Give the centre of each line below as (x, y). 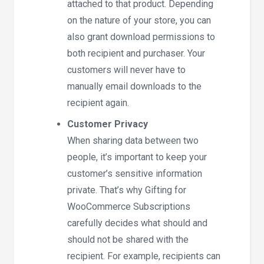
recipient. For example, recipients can (144, 256)
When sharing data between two (133, 140)
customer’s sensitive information (135, 173)
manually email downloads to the (134, 86)
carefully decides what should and (137, 223)
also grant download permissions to (141, 37)
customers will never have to (126, 70)
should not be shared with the (128, 239)
